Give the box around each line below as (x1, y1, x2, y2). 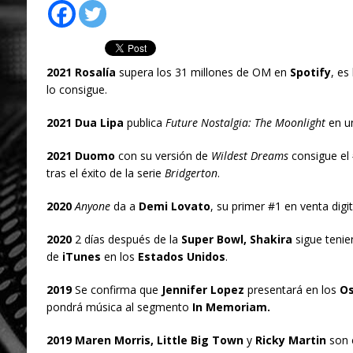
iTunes (58, 249, 101, 265)
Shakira (249, 232, 292, 247)
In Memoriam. (191, 299, 270, 315)
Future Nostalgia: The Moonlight (165, 115, 325, 131)
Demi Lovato (138, 199, 210, 214)
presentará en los (243, 282, 340, 298)
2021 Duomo (46, 148, 115, 164)
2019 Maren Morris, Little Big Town (46, 333, 243, 348)
